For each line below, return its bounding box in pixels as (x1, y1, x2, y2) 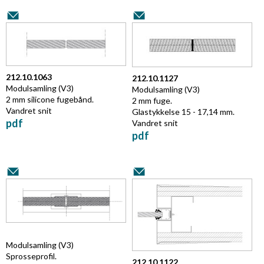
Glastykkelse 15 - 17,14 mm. (132, 106, 235, 117)
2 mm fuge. (132, 95, 172, 105)
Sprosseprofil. (6, 251, 57, 262)
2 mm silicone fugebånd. (6, 94, 95, 105)
